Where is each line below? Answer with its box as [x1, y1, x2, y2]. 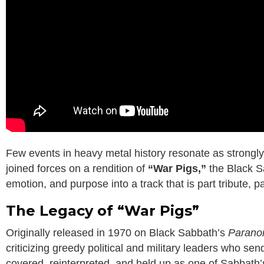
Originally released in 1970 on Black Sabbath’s [6, 227, 228, 239]
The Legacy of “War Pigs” [6, 202, 199, 220]
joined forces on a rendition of [6, 163, 148, 175]
